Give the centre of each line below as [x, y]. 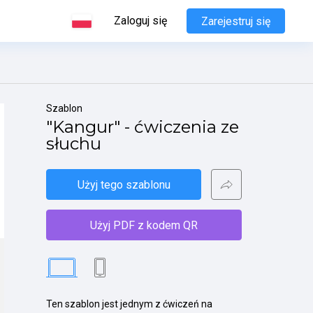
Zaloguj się [140, 21]
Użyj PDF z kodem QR [144, 225]
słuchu [74, 144]
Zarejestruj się [236, 21]
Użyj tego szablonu [124, 184]
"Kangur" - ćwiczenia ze [143, 127]
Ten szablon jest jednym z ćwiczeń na [129, 304]
